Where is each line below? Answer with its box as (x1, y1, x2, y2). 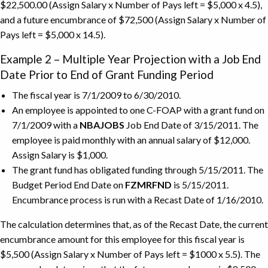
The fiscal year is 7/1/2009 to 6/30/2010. (12, 89, 181, 100)
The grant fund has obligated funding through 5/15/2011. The (12, 163, 263, 175)
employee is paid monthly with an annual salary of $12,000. (12, 133, 250, 145)
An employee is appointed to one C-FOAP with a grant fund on (12, 103, 264, 115)
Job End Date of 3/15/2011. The (124, 118, 258, 130)
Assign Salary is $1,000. (12, 148, 108, 160)
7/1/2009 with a (12, 118, 80, 130)
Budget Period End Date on (12, 178, 125, 190)
